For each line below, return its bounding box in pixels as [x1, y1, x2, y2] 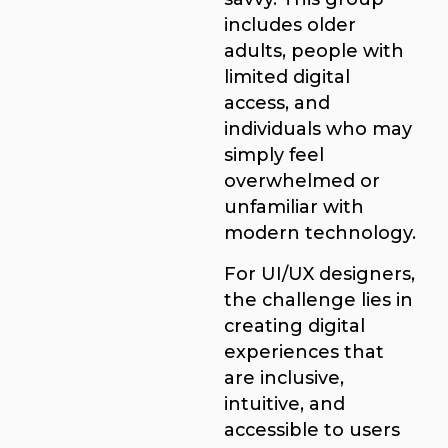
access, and [224, 92, 330, 114]
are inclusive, [224, 366, 344, 388]
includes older [224, 14, 356, 36]
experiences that [224, 340, 384, 362]
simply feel [224, 144, 324, 166]
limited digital [224, 66, 350, 88]
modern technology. [224, 222, 416, 244]
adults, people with [224, 40, 404, 62]
